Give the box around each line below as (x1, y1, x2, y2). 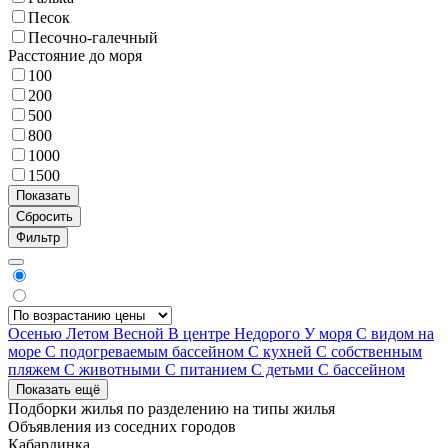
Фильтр (16, 229, 60, 245)
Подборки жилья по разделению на (8, 399, 253, 417)
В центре (168, 324, 234, 342)
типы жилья (253, 399, 335, 417)
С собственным (316, 342, 422, 360)
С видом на (356, 324, 434, 342)
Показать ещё (16, 381, 100, 397)
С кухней (248, 342, 316, 360)
